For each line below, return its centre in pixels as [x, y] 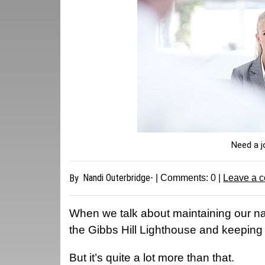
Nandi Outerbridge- [118, 178]
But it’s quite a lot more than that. [155, 257]
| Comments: [182, 178]
